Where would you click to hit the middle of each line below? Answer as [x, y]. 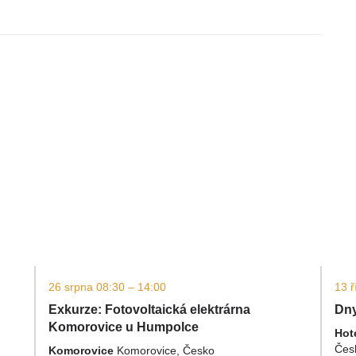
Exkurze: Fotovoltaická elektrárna [149, 310]
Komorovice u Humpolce [124, 327]
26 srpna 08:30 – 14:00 [107, 287]
